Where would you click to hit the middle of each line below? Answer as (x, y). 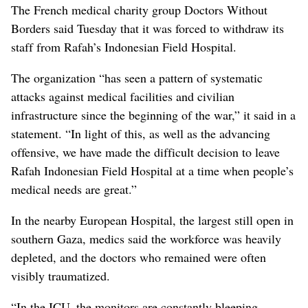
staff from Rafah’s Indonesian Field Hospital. (124, 46)
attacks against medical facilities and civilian (123, 96)
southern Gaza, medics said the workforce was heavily (146, 238)
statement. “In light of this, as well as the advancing (141, 133)
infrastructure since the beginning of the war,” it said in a (153, 114)
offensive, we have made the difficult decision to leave (145, 152)
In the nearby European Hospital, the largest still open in (152, 220)
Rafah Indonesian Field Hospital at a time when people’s (152, 170)
